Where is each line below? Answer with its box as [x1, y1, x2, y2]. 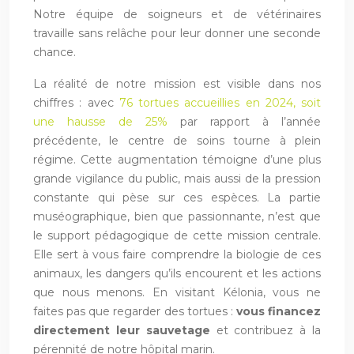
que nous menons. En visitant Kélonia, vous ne [33, 285, 321, 300]
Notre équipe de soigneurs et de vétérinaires [33, 7, 321, 22]
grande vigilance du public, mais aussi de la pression [33, 171, 321, 186]
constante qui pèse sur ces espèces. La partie [33, 190, 321, 205]
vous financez [235, 304, 321, 319]
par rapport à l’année [168, 115, 321, 130]
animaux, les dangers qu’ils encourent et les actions [33, 266, 321, 281]
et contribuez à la [209, 323, 322, 338]
